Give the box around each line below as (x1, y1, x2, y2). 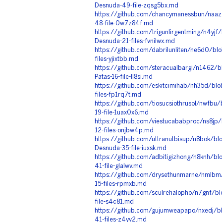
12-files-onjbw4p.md (95, 128, 154, 133)
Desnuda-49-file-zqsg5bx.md (95, 3, 178, 8)
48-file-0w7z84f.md (95, 21, 153, 26)
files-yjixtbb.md (95, 56, 138, 62)
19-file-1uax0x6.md (95, 110, 149, 115)
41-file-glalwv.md (95, 164, 143, 169)
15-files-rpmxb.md (95, 181, 147, 187)
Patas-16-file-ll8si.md (95, 74, 153, 80)
